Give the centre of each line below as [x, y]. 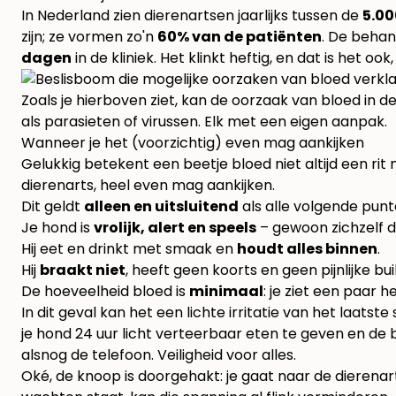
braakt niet [83, 270]
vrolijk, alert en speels [175, 228]
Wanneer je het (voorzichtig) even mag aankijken [193, 143]
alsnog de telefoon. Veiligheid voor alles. [159, 355]
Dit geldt [53, 207]
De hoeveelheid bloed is [105, 292]
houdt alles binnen [307, 249]
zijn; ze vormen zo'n [89, 37]
